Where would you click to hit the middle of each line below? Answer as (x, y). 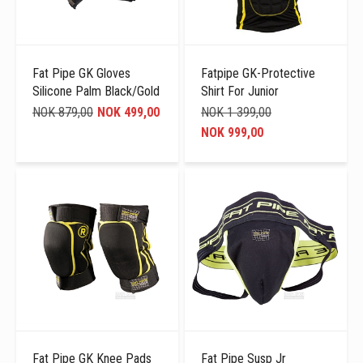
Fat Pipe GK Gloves (81, 73)
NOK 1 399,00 (237, 112)
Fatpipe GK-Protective (258, 73)
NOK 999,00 (233, 132)
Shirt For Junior (240, 91)
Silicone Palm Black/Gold (96, 91)
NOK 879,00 (63, 112)
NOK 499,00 (128, 112)
